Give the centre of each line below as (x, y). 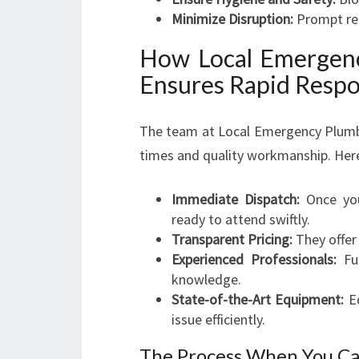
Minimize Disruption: (232, 19)
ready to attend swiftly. (241, 219)
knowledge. (206, 279)
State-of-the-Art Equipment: (258, 299)
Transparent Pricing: (232, 239)
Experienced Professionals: (254, 259)
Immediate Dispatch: (236, 199)
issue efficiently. (218, 319)
